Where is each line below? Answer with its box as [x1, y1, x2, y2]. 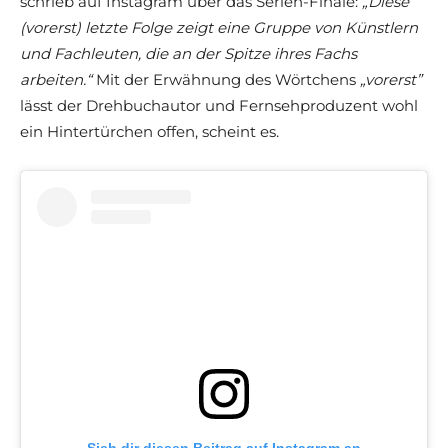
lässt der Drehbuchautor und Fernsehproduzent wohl [20, 96, 418, 116]
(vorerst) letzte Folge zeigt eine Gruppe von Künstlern [20, 18, 418, 38]
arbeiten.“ [20, 70, 96, 90]
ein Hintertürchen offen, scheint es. [20, 122, 279, 142]
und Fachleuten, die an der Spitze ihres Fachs [20, 44, 357, 64]
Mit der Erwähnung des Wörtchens [96, 70, 360, 90]
